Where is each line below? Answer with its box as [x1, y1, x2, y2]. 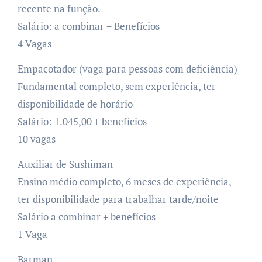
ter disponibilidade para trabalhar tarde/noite [17, 192, 219, 206]
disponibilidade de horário [17, 96, 133, 111]
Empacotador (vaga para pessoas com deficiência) [17, 61, 237, 75]
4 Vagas [17, 36, 51, 50]
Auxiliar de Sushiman [17, 157, 113, 171]
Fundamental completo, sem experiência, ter [17, 79, 216, 93]
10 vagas [17, 132, 56, 146]
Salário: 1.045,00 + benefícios [17, 114, 147, 128]
